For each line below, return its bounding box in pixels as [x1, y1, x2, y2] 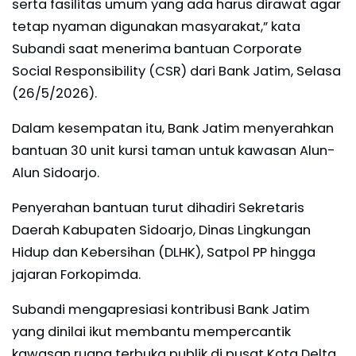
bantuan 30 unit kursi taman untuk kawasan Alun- [12, 141, 335, 160]
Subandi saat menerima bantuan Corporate [12, 39, 302, 58]
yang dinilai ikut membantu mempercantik [12, 322, 291, 341]
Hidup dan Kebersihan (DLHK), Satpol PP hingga [12, 242, 315, 261]
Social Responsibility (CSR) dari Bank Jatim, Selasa [12, 61, 341, 80]
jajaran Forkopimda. [12, 265, 141, 284]
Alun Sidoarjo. [12, 163, 99, 182]
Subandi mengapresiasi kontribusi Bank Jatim [12, 300, 310, 319]
